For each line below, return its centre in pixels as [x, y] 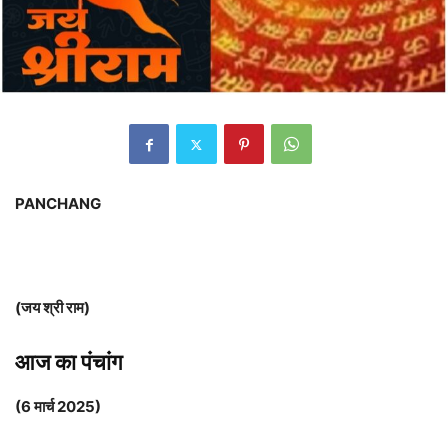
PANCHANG [58, 204]
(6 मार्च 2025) [58, 407]
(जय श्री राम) [52, 308]
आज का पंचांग [68, 362]
